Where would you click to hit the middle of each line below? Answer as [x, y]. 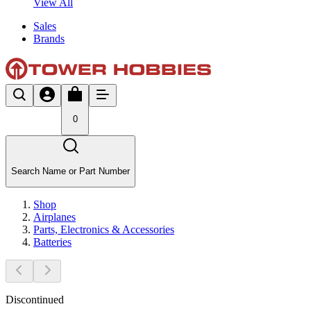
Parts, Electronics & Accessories [104, 229]
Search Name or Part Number [70, 171]
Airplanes [54, 217]
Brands [49, 38]
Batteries [52, 242]
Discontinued [35, 299]
